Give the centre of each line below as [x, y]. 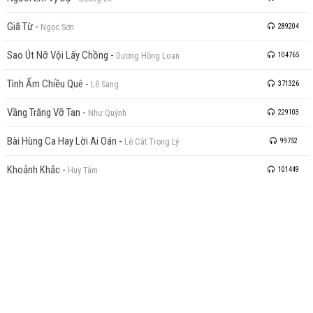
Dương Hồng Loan [148, 56]
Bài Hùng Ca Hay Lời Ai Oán [62, 141]
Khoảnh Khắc [34, 170]
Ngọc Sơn [57, 27]
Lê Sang [105, 84]
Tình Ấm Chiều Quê [45, 84]
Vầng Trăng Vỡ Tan [44, 112]
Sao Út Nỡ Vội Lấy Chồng [58, 55]
